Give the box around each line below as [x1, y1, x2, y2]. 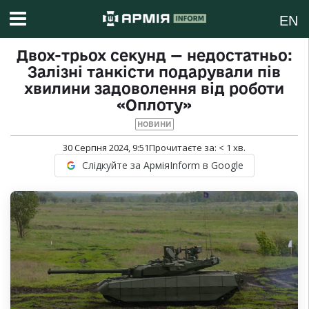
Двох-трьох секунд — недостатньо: [16, 47, 292, 64]
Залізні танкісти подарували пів [28, 63, 281, 81]
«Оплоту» [117, 97, 192, 114]
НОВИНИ [137, 120, 172, 129]
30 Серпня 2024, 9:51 [63, 141, 149, 154]
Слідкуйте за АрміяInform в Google [81, 159, 243, 172]
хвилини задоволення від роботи [24, 80, 284, 97]
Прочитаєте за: [149, 141, 219, 154]
